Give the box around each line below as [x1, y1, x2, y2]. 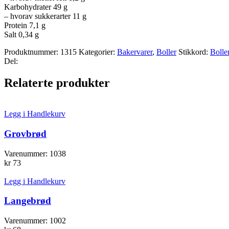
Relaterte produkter [4, 76, 110, 90]
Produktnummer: [4, 48, 60, 57]
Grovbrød [4, 128, 47, 139]
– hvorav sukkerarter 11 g [4, 12, 86, 21]
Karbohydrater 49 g [4, 3, 67, 12]
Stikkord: [178, 48, 208, 57]
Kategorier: [79, 48, 115, 57]
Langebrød [4, 195, 51, 207]
